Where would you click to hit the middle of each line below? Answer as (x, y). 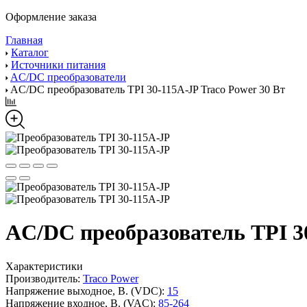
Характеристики (44, 266)
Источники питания (58, 65)
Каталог (30, 52)
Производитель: (43, 278)
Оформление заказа (51, 17)
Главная (24, 40)
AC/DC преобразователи (68, 77)
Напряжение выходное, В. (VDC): (85, 291)
